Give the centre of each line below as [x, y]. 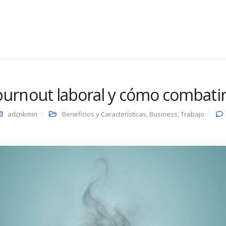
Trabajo [192, 114]
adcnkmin [22, 114]
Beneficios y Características [104, 114]
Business [163, 114]
